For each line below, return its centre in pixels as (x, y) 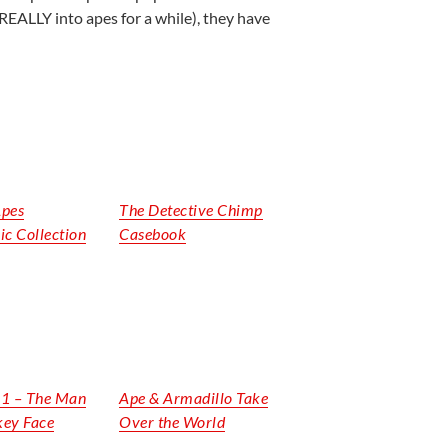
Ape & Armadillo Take (194, 397)
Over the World (172, 421)
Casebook (153, 233)
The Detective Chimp (191, 209)
